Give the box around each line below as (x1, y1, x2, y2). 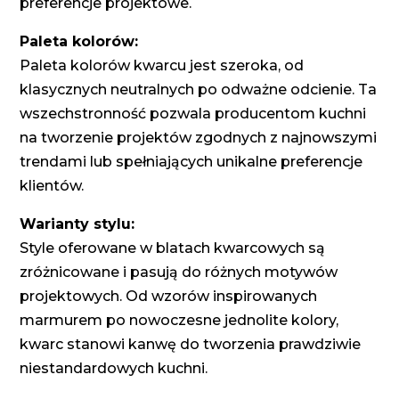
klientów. (20, 177, 85, 195)
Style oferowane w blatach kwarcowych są (20, 240, 326, 257)
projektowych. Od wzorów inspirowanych (20, 288, 318, 305)
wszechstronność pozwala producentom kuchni (20, 105, 367, 123)
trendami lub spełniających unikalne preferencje (20, 153, 363, 171)
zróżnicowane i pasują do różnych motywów (20, 264, 338, 281)
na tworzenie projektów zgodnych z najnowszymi (20, 129, 378, 147)
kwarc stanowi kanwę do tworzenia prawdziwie (20, 336, 362, 354)
